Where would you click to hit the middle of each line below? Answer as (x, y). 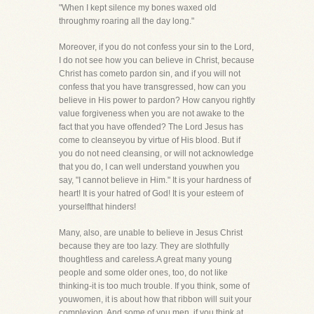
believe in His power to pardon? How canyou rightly (157, 100)
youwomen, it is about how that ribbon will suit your (155, 299)
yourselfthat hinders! (97, 207)
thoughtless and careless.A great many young (145, 259)
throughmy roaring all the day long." (127, 21)
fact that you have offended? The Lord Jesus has (151, 127)
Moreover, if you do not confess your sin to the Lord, (156, 47)
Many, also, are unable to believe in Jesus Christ (151, 233)
